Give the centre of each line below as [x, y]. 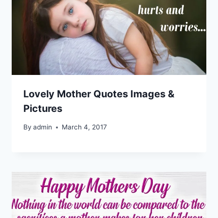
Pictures [43, 108]
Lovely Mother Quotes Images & [99, 94]
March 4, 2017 [85, 127]
